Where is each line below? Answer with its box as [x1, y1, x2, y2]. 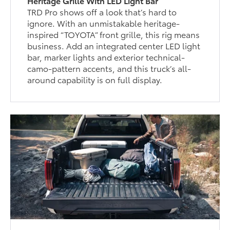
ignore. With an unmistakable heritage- [27, 17, 180, 29]
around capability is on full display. [27, 73, 163, 86]
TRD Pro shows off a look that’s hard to [27, 6, 177, 18]
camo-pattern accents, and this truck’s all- [27, 62, 191, 74]
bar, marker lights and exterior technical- [27, 51, 185, 63]
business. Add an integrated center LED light [27, 40, 201, 52]
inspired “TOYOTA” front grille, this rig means [27, 28, 200, 41]
